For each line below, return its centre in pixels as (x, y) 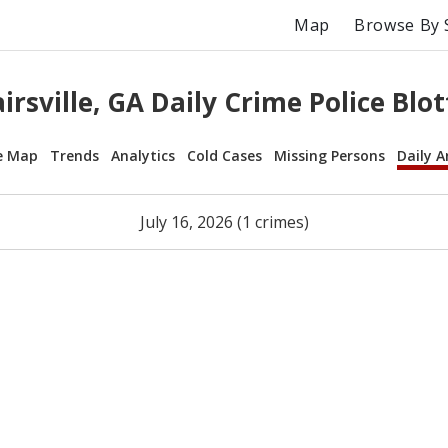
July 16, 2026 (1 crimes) (224, 221)
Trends (74, 155)
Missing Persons (329, 155)
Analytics (143, 155)
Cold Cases (224, 155)
